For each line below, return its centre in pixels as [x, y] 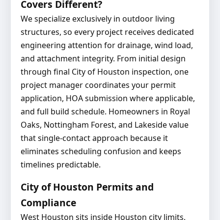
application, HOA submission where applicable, [108, 98]
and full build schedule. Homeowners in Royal [105, 112]
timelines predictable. [60, 165]
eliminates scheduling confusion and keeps [101, 151]
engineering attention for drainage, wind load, [107, 45]
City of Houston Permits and [87, 187]
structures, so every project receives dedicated [107, 32]
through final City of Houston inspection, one [104, 72]
